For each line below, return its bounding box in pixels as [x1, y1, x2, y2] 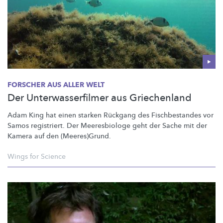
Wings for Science [7, 151, 66, 161]
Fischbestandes [151, 110, 201, 120]
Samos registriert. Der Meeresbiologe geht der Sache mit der [7, 120, 207, 130]
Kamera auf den [7, 131, 61, 141]
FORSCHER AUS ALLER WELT [7, 80, 105, 90]
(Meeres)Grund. [61, 131, 111, 141]
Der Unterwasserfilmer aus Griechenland [7, 91, 192, 105]
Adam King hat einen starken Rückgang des [7, 110, 151, 120]
